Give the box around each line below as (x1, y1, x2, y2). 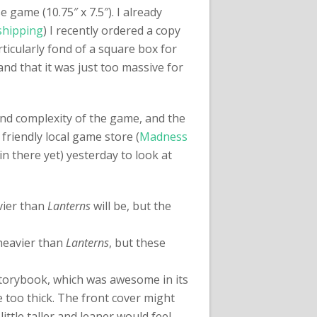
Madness (139, 129, 188, 144)
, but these (109, 235, 166, 250)
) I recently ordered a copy (43, 23, 180, 38)
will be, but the (91, 198, 171, 214)
